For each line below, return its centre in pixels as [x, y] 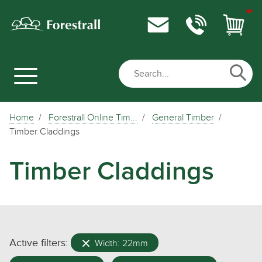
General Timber [183, 118]
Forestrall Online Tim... [93, 118]
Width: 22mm [120, 243]
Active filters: [39, 243]
